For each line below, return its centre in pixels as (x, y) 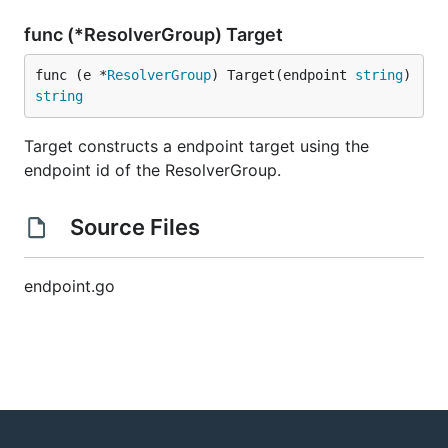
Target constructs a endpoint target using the (196, 146)
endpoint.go (69, 286)
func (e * (71, 75)
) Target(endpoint (283, 75)
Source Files (134, 227)
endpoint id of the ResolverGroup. (152, 170)
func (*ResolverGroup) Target (155, 34)
